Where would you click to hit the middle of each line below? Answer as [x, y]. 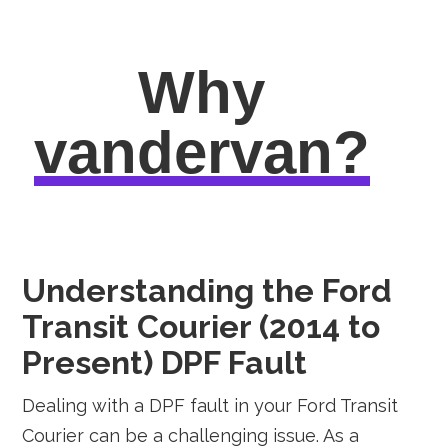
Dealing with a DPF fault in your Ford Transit [210, 405]
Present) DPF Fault [165, 362]
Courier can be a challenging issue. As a [191, 435]
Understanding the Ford [207, 290]
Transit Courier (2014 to [201, 326]
